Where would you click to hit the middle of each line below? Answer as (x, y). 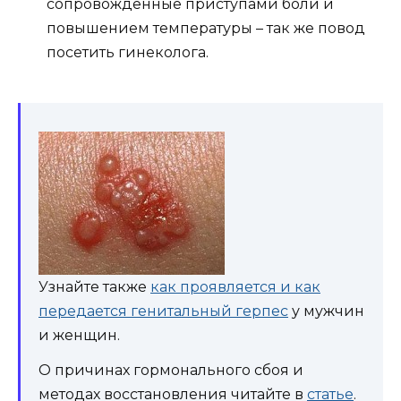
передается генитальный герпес (163, 311)
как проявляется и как (235, 287)
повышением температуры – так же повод (206, 28)
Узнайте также (94, 287)
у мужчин (326, 311)
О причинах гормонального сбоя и (171, 370)
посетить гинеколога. (128, 52)
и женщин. (79, 335)
